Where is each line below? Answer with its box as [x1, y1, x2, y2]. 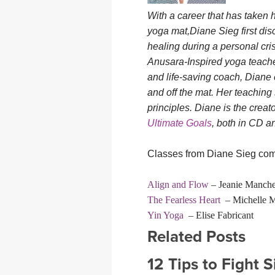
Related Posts [147, 227, 246, 247]
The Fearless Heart [147, 195, 220, 206]
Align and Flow [147, 179, 209, 190]
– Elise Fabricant [184, 210, 254, 221]
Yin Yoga [147, 210, 184, 221]
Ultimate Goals [147, 118, 212, 129]
